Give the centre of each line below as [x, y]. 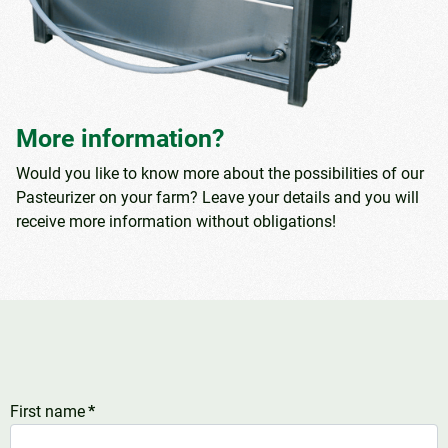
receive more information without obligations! [176, 221]
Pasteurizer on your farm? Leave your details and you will [217, 197]
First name [47, 411]
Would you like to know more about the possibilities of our [220, 173]
